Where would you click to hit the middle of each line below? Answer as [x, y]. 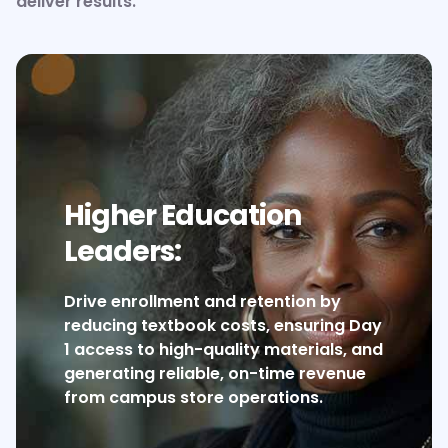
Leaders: [123, 252]
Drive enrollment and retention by [203, 302]
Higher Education [183, 216]
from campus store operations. [194, 398]
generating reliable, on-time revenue [215, 374]
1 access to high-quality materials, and [224, 350]
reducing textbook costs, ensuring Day [223, 326]
